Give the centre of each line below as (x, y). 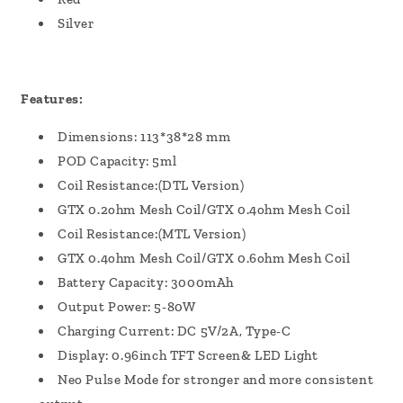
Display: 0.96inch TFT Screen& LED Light (188, 356)
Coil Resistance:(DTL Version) (151, 186)
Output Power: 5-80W (127, 307)
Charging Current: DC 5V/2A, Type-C (175, 331)
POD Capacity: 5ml (117, 161)
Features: (52, 99)
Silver (76, 24)
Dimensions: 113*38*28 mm (144, 137)
